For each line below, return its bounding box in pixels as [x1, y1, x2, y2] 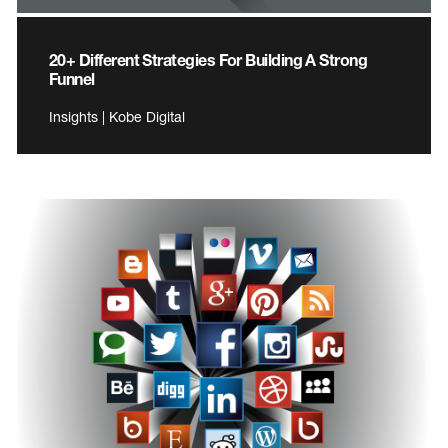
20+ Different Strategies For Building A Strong [49, 49, 368, 69]
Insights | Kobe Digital [49, 107, 185, 125]
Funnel [49, 68, 95, 88]
